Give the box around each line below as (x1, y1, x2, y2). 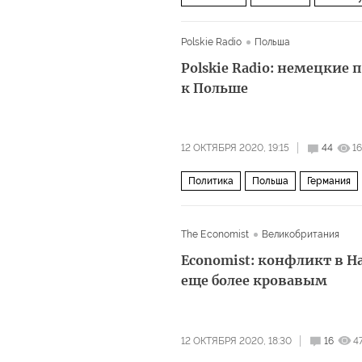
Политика (188, 175, 234, 187)
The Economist (181, 229, 250, 240)
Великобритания (261, 229, 340, 240)
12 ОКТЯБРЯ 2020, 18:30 (181, 335, 292, 347)
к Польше (181, 80, 248, 96)
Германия (307, 175, 351, 187)
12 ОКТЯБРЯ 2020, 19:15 (181, 142, 289, 154)
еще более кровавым (181, 272, 327, 288)
